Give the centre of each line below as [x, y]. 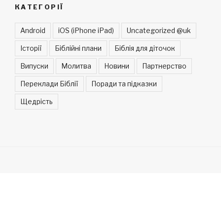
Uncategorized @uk [159, 31]
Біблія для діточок [145, 48]
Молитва [76, 66]
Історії [31, 48]
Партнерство [164, 66]
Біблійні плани [78, 48]
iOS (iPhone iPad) [86, 31]
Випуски [34, 66]
